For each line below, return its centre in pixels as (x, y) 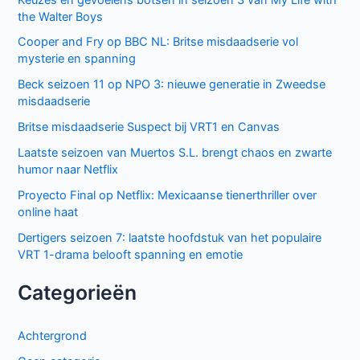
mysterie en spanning (77, 59)
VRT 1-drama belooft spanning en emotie (131, 255)
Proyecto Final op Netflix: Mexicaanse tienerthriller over (168, 196)
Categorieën (78, 293)
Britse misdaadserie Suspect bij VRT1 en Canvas (149, 127)
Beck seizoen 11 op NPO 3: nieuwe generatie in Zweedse (172, 85)
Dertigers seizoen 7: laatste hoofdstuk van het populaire (170, 238)
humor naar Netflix (68, 170)
